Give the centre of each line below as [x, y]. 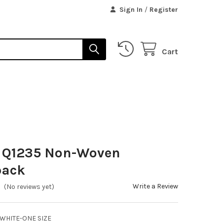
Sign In [131, 9]
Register [164, 9]
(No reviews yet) [29, 187]
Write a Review [156, 186]
